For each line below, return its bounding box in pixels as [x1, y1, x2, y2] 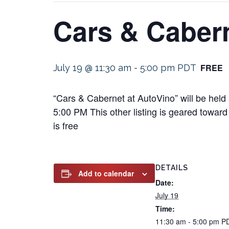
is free [53, 119, 78, 132]
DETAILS [155, 164, 188, 172]
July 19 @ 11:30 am [53, 62, 131, 73]
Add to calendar [78, 168, 134, 178]
